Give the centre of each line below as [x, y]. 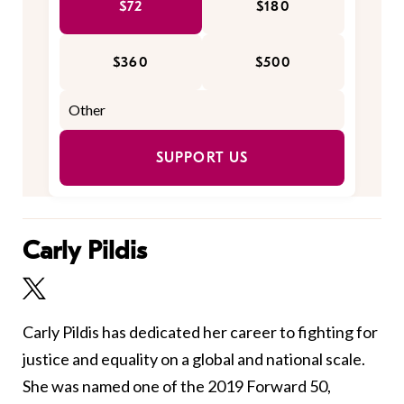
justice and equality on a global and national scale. [194, 358]
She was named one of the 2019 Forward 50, [177, 386]
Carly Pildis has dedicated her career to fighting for [200, 331]
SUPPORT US [202, 157]
